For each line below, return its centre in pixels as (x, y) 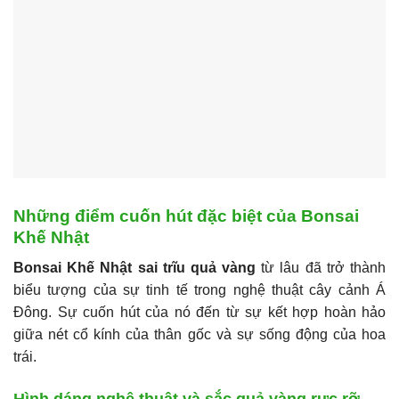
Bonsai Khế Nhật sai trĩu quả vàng (135, 268)
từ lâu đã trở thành (321, 268)
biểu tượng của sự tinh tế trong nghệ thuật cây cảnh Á (199, 290)
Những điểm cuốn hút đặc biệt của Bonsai (186, 216)
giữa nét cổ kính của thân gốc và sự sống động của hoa (199, 335)
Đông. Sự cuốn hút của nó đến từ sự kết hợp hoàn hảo (199, 313)
